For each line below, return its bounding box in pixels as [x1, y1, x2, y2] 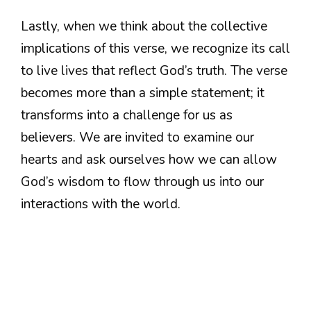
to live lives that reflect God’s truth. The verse [21, 61, 287, 80]
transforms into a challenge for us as [21, 106, 233, 124]
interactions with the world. [21, 194, 180, 213]
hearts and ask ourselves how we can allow [21, 150, 277, 169]
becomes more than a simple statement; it [21, 83, 264, 102]
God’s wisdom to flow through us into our [21, 172, 264, 191]
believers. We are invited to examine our [21, 128, 254, 146]
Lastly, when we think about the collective [21, 17, 267, 35]
